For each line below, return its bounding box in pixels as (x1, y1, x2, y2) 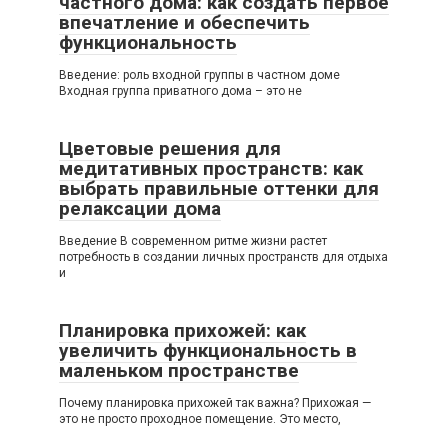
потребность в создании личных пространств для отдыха (59, 250, 388, 265)
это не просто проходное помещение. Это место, (59, 412, 341, 427)
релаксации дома (59, 197, 221, 221)
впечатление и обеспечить (59, 11, 310, 35)
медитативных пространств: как (59, 157, 363, 181)
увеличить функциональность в (59, 339, 357, 363)
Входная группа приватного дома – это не (59, 84, 302, 99)
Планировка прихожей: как (59, 319, 306, 343)
